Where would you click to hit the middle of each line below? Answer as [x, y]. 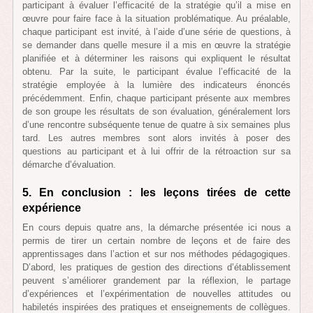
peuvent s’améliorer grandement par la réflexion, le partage [156, 280]
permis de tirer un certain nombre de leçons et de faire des [156, 240]
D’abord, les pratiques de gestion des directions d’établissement [156, 267]
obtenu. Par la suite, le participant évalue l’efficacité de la [156, 72]
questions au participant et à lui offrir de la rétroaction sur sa [156, 152]
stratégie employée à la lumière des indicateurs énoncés [156, 85]
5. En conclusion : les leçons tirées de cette [156, 193]
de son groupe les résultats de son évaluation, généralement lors [156, 112]
